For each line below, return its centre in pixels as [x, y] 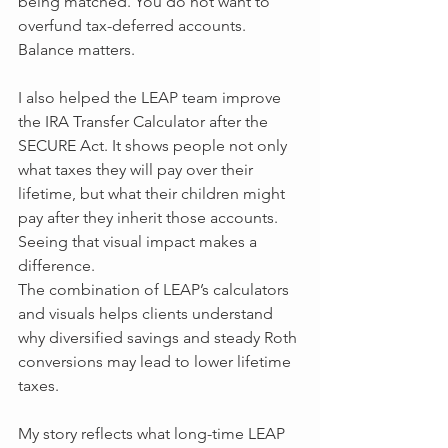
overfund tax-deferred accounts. [134, 25]
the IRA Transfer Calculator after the [145, 121]
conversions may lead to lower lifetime [156, 361]
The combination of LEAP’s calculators [155, 289]
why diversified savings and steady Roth [159, 337]
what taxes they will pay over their [137, 169]
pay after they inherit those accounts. [150, 217]
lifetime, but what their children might [153, 193]
